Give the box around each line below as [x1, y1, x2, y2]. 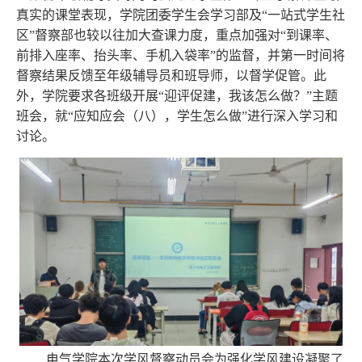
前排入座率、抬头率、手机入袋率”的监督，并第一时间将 [16, 48, 345, 63]
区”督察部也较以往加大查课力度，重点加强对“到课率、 [16, 28, 338, 43]
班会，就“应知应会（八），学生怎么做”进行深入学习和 [16, 109, 338, 124]
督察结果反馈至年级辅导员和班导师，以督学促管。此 [16, 69, 326, 83]
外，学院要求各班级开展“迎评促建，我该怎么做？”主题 [16, 89, 338, 103]
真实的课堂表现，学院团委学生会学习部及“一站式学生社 [16, 8, 345, 23]
